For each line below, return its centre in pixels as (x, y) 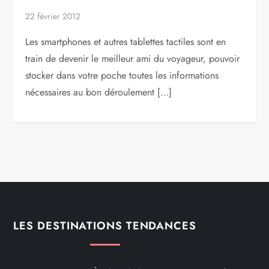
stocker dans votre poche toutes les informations (122, 75)
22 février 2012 (53, 16)
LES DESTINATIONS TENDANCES (105, 225)
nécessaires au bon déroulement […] (99, 92)
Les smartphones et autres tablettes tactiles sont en (126, 41)
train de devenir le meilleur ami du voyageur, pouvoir (133, 58)
